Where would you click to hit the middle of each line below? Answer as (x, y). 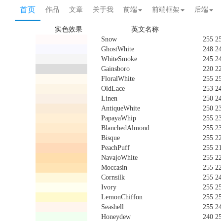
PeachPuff (115, 148)
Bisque (110, 138)
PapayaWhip (119, 118)
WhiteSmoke (119, 59)
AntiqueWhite (121, 108)
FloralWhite (118, 79)
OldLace (113, 89)
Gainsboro (115, 69)
